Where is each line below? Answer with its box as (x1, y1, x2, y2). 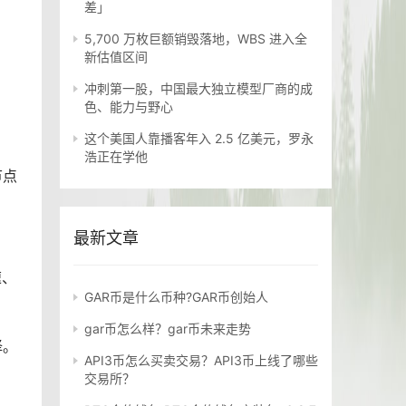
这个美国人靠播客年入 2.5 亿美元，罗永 (84, 130, 314, 147)
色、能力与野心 (84, 99, 173, 115)
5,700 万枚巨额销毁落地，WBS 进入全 (84, 31, 307, 47)
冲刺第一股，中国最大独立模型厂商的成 (84, 81, 313, 97)
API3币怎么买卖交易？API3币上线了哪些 (84, 353, 318, 369)
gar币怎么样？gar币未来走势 (84, 321, 251, 337)
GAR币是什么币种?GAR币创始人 (84, 289, 268, 305)
